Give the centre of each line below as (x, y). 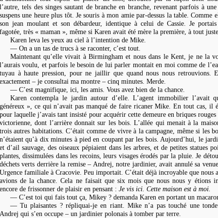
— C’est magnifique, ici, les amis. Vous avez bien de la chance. (97, 89)
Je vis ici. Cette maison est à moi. (165, 189)
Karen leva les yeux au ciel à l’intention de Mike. (78, 40)
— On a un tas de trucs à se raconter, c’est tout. (75, 48)
